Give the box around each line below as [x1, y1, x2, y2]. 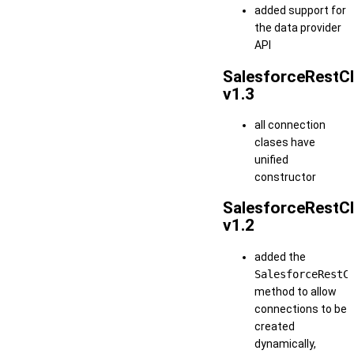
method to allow [254, 284, 337, 298]
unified [254, 153, 288, 166]
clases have [254, 135, 315, 149]
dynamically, [254, 337, 316, 350]
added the [254, 250, 306, 263]
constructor [254, 170, 316, 183]
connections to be [254, 302, 347, 315]
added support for [254, 4, 346, 17]
